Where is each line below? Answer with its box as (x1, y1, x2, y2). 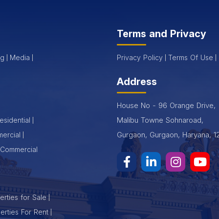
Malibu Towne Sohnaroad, (117, 115, 203, 125)
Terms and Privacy (117, 27, 206, 40)
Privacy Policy (117, 53, 163, 62)
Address (117, 75, 157, 88)
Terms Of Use (168, 53, 213, 62)
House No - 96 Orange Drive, (117, 100, 216, 110)
